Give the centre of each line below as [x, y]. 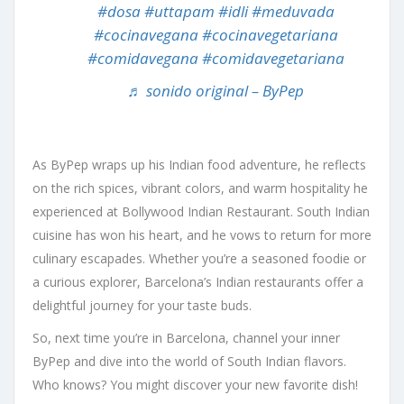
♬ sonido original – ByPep [216, 91]
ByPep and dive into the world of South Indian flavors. [189, 362]
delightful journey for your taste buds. [142, 306]
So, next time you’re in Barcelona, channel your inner [186, 338]
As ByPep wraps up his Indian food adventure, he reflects [199, 165]
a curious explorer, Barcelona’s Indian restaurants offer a [198, 282]
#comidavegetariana [273, 59]
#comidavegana [142, 59]
